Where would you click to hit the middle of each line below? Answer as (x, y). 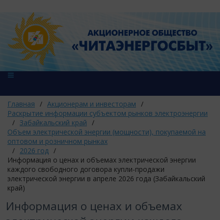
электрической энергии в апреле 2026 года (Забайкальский (106, 179)
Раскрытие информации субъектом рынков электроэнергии (108, 113)
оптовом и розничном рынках (57, 141)
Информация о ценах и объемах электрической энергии (102, 160)
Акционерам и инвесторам (92, 104)
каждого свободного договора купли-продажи (86, 169)
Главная (21, 104)
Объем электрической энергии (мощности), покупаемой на (107, 132)
